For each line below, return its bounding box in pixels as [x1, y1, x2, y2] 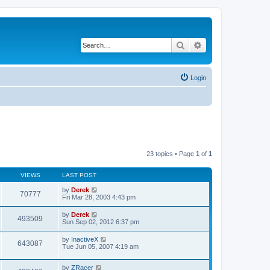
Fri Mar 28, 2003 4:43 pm [62, 193, 136, 201]
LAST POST [62, 172, 96, 178]
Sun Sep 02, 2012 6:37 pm [62, 218, 139, 225]
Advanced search [202, 39, 266, 50]
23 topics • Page [146, 150, 196, 157]
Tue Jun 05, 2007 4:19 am [62, 243, 139, 250]
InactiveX [71, 236, 98, 243]
